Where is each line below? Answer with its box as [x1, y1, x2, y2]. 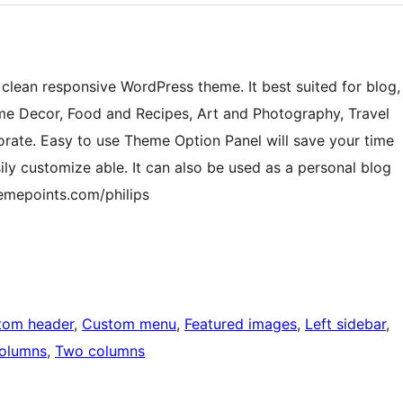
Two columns [55, 342, 145, 361]
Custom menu [82, 315, 176, 334]
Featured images [184, 315, 297, 334]
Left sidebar [305, 315, 386, 334]
